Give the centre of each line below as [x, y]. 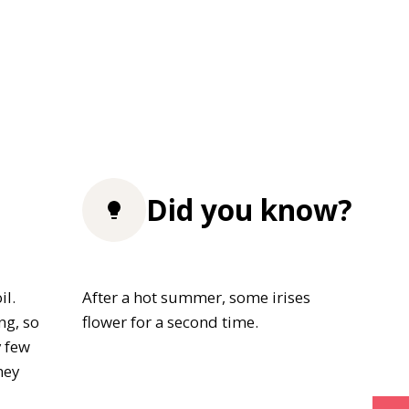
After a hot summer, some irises [196, 297]
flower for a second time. [170, 321]
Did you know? [249, 210]
